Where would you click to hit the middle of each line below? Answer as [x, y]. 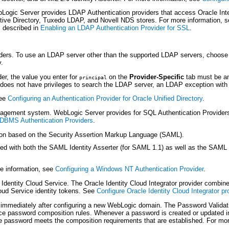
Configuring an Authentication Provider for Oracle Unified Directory [105, 99]
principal [93, 77]
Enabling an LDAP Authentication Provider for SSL [115, 28]
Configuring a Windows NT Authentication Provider [130, 169]
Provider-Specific [156, 77]
